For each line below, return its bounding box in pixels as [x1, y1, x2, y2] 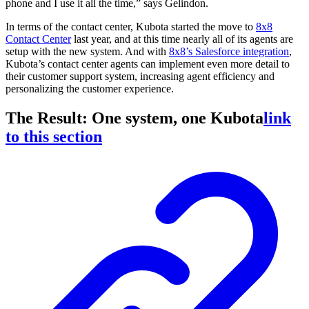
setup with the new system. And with [6, 46, 169, 58]
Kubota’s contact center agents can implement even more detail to [6, 58, 290, 70]
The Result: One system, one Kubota [6, 109, 263, 128]
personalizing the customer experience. [6, 83, 174, 95]
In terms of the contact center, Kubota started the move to [6, 21, 256, 33]
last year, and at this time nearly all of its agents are [71, 33, 293, 46]
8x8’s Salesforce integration [169, 46, 289, 58]
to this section [6, 128, 102, 146]
